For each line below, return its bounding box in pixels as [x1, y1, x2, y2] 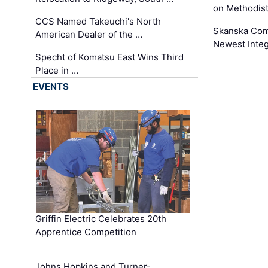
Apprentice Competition [35, 226, 137, 238]
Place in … [35, 64, 79, 76]
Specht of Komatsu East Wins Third [35, 51, 184, 63]
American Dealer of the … [35, 28, 143, 40]
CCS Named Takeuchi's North [35, 15, 162, 27]
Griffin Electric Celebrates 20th [35, 213, 167, 225]
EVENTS [33, 80, 69, 92]
